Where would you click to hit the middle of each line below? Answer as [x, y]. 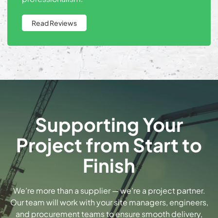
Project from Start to [109, 145]
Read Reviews [54, 23]
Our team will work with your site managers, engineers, [109, 202]
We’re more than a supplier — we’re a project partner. [109, 191]
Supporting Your [109, 124]
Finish [109, 165]
